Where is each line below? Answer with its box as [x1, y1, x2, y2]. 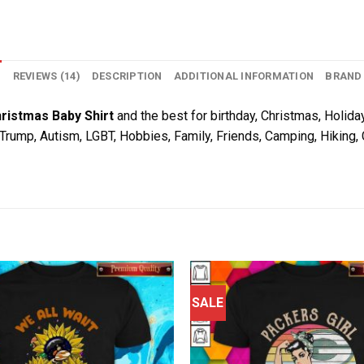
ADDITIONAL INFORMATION [173, 69, 314, 82]
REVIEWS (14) [12, 69, 80, 82]
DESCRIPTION [91, 69, 162, 82]
